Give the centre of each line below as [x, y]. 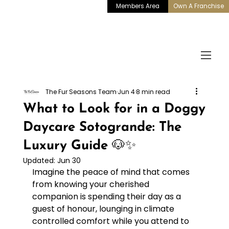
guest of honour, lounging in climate [104, 209]
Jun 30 [69, 160]
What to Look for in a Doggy [114, 109]
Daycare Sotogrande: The [102, 127]
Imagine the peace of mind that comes [112, 172]
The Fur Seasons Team [81, 91]
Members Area [138, 6]
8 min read [153, 91]
